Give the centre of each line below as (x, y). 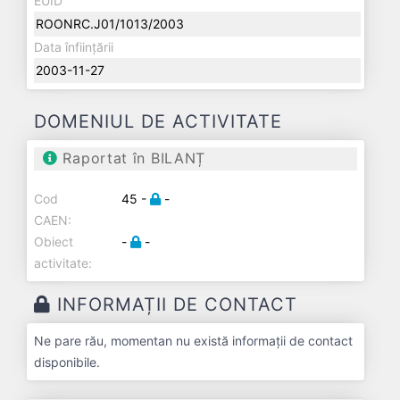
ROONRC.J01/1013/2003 (110, 24)
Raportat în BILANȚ (132, 158)
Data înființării (74, 47)
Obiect (54, 242)
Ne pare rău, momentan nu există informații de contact (193, 341)
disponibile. (67, 362)
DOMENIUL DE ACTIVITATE (158, 121)
